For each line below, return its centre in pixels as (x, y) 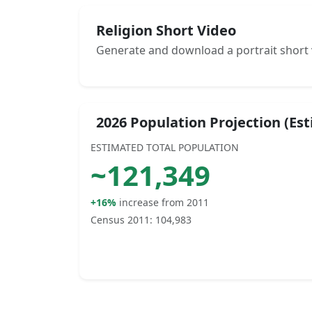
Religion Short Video (166, 30)
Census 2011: (123, 220)
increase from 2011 (164, 202)
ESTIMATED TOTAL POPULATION (165, 147)
